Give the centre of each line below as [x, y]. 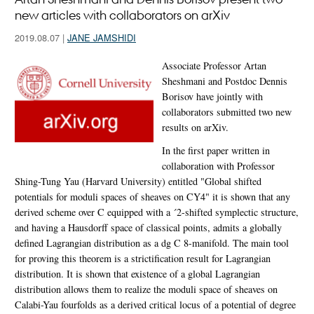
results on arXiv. [195, 127]
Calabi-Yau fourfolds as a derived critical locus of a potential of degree [155, 304]
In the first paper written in [216, 150]
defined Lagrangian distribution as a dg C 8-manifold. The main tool [152, 243]
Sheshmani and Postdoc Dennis [225, 81]
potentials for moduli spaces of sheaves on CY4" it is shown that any [152, 196]
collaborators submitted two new [227, 111]
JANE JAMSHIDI [102, 37]
